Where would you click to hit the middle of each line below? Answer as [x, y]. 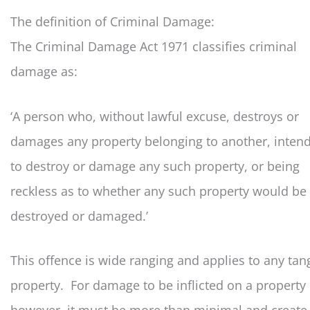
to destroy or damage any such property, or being [155, 166]
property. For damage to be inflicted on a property [158, 285]
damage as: [44, 71]
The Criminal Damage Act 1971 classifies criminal [154, 46]
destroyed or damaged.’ [79, 216]
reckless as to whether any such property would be [158, 191]
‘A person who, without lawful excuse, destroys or [155, 116]
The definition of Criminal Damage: [112, 21]
